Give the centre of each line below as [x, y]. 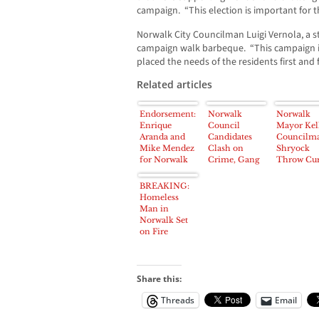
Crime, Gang [234, 160]
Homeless [159, 198]
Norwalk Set [164, 220]
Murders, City [235, 171]
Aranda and [162, 137]
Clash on [226, 148]
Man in [154, 209]
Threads [178, 300]
